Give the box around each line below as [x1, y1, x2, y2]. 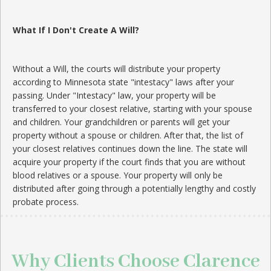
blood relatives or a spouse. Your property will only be [13, 169, 223, 181]
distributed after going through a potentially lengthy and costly [13, 183, 256, 194]
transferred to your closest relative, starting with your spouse [13, 103, 252, 114]
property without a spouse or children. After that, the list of [13, 129, 243, 141]
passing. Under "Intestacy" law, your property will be [13, 90, 216, 101]
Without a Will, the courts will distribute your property [13, 63, 220, 74]
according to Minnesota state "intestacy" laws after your [13, 76, 234, 88]
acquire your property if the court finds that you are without [13, 156, 246, 168]
